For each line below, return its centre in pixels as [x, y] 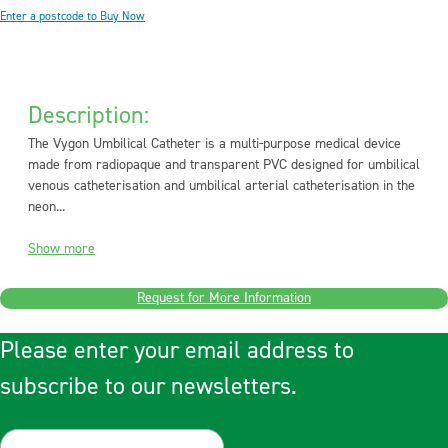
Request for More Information [224, 298]
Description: [88, 115]
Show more [61, 249]
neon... [46, 207]
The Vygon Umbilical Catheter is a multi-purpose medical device [214, 144]
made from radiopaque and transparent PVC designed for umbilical [224, 165]
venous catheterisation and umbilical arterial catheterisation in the [221, 186]
